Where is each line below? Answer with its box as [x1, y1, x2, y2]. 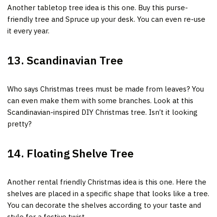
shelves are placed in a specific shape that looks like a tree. [7, 188, 209, 198]
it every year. [7, 26, 51, 35]
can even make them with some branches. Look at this [7, 95, 193, 105]
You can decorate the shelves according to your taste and [7, 200, 201, 210]
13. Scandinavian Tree [7, 52, 123, 67]
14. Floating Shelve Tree [7, 145, 134, 160]
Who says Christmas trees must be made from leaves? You [7, 84, 204, 93]
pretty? [7, 119, 31, 128]
